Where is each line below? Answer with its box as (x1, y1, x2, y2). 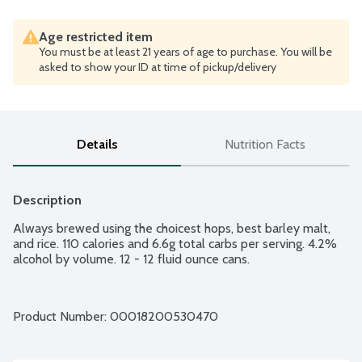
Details (76, 137, 118, 153)
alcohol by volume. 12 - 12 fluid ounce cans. (13, 251, 250, 267)
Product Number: (13, 309, 110, 325)
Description (13, 192, 82, 208)
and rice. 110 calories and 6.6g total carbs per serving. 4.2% (13, 236, 337, 252)
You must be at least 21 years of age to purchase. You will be (39, 44, 332, 60)
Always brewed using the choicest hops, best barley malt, (13, 221, 330, 237)
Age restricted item (39, 29, 153, 45)
